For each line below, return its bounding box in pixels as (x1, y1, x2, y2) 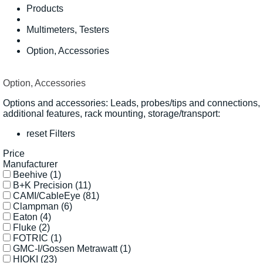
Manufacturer (3, 159, 58, 169)
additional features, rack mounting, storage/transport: (3, 108, 220, 119)
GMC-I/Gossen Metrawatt (13, 243, 120, 254)
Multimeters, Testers (26, 25, 109, 35)
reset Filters (26, 128, 75, 139)
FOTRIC (13, 232, 50, 243)
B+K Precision (13, 180, 75, 190)
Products (26, 4, 63, 14)
